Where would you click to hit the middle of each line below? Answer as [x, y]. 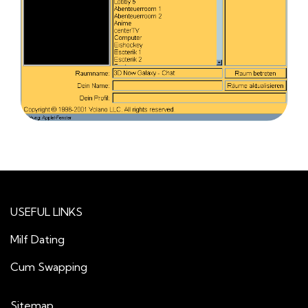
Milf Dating [37, 240]
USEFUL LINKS [46, 212]
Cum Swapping [49, 267]
